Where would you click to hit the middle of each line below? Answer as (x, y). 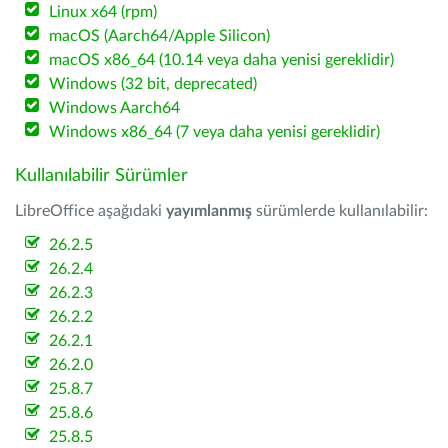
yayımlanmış (209, 211)
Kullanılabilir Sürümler (101, 176)
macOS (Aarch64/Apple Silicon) (160, 36)
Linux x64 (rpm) (103, 12)
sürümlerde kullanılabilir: (340, 211)
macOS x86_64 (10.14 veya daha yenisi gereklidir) (222, 60)
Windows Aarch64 (115, 108)
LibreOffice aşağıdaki (90, 211)
